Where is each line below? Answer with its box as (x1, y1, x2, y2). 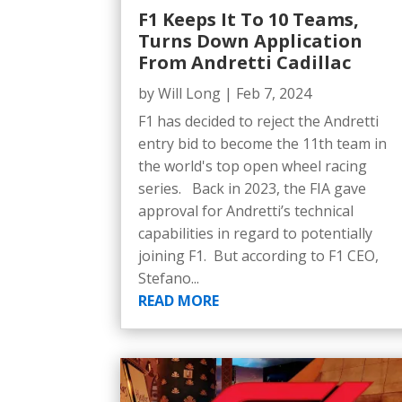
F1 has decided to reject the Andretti (138, 110, 380, 131)
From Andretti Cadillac (138, 49, 352, 74)
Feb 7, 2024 (236, 83, 312, 103)
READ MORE (138, 290, 220, 310)
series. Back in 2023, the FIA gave (138, 178, 367, 198)
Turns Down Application (138, 28, 363, 53)
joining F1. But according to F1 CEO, (138, 245, 380, 266)
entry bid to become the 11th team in (138, 133, 388, 153)
